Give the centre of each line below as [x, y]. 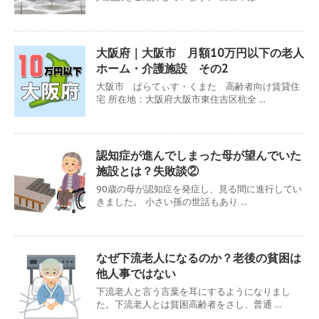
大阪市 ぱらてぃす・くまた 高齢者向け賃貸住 [198, 86]
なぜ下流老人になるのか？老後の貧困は [199, 257]
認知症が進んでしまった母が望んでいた [199, 155]
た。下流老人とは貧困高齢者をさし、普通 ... [189, 304]
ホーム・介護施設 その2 [162, 68]
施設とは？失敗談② [147, 171]
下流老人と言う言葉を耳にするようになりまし [193, 291]
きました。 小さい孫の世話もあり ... [172, 202]
